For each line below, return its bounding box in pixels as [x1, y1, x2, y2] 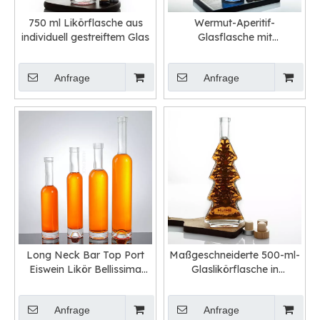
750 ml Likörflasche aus [28, 16, 143, 29]
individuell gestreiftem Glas [21, 31, 149, 44]
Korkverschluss [199, 45, 271, 58]
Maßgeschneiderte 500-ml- [169, 249, 300, 261]
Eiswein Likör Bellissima [29, 263, 141, 276]
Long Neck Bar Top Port [26, 249, 144, 261]
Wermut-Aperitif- [194, 16, 275, 29]
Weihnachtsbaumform [181, 277, 288, 290]
